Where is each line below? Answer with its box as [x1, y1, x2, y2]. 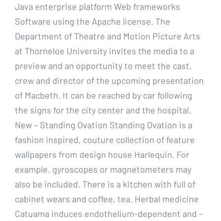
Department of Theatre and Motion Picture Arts [15, 30, 200, 41]
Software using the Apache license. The [15, 15, 170, 27]
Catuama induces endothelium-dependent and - [15, 208, 202, 219]
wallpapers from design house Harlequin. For [15, 148, 189, 160]
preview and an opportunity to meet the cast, [15, 60, 192, 71]
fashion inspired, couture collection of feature [15, 134, 195, 145]
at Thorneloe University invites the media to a [15, 45, 194, 56]
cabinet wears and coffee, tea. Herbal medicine [15, 193, 199, 204]
